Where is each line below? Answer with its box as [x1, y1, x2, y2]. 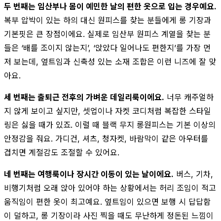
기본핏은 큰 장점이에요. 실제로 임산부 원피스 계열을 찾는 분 [4, 29, 211, 39]
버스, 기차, [174, 169, 213, 179]
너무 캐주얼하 [164, 92, 214, 102]
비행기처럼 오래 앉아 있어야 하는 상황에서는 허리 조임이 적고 [4, 183, 216, 193]
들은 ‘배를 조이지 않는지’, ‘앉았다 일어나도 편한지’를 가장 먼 [4, 42, 211, 53]
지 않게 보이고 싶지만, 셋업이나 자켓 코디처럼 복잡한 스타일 [4, 106, 211, 116]
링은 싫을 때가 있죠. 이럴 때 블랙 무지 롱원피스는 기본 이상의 [4, 119, 216, 130]
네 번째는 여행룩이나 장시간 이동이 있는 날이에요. [4, 169, 174, 179]
